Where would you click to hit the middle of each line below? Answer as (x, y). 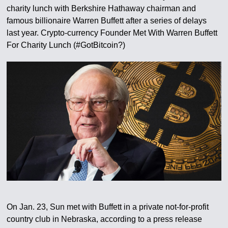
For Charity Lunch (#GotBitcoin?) (66, 45)
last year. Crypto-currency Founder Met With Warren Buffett (112, 33)
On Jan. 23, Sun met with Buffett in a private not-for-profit (108, 207)
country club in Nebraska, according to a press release (105, 219)
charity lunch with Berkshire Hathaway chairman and (102, 8)
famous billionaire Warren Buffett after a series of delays (107, 21)
